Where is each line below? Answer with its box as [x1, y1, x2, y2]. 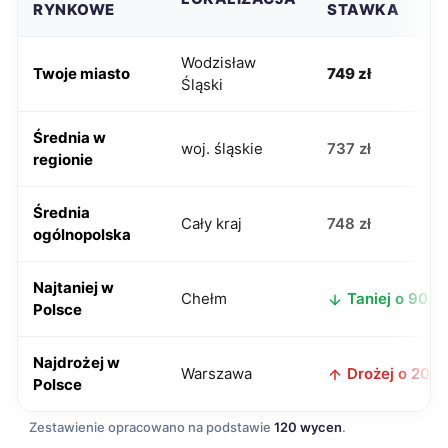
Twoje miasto [33, 64, 130, 83]
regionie [33, 150, 93, 169]
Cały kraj [181, 214, 242, 233]
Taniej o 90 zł [347, 289, 444, 308]
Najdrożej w [33, 353, 120, 372]
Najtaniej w [33, 278, 114, 297]
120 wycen [274, 419, 342, 435]
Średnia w [33, 128, 106, 147]
